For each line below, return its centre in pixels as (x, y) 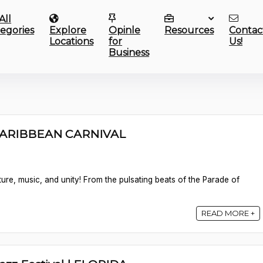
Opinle (125, 30)
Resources (189, 30)
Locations (72, 41)
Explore (68, 30)
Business (129, 53)
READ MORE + (228, 213)
